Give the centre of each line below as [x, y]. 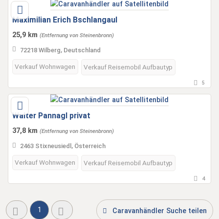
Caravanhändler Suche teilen [159, 211]
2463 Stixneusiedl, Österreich [63, 146]
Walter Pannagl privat [51, 115]
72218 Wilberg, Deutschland [60, 50]
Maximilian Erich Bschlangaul [65, 20]
